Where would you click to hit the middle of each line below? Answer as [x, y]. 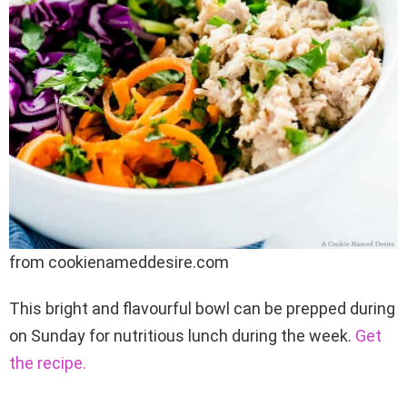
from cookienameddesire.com [119, 262]
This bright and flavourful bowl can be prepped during [202, 308]
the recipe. [48, 362]
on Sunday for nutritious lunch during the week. [182, 335]
